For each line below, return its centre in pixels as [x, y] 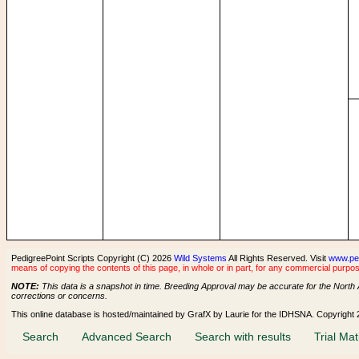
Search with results [243, 336]
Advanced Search [127, 336]
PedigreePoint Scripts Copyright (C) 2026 [93, 258]
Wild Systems [200, 258]
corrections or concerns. [59, 295]
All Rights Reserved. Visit [278, 258]
